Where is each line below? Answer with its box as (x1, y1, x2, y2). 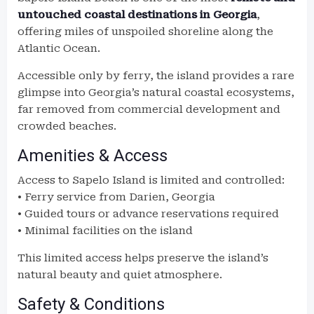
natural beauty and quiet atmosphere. (18, 268, 222, 281)
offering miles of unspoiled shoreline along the (18, 25, 273, 38)
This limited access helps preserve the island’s (18, 252, 268, 264)
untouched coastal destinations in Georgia (18, 8, 257, 21)
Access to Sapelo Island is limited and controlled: (18, 174, 285, 186)
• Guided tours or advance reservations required (18, 207, 279, 220)
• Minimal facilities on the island (18, 224, 193, 237)
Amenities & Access (18, 146, 168, 165)
